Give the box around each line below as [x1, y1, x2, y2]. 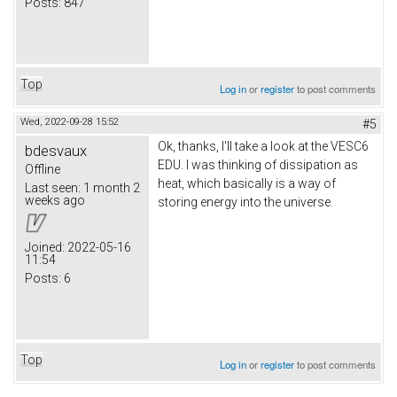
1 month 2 [81, 181, 140, 196]
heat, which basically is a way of [158, 176, 336, 191]
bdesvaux [25, 142, 87, 160]
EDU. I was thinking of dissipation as [158, 158, 358, 173]
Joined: [25, 240, 65, 255]
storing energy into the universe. [158, 195, 336, 210]
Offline [25, 162, 60, 177]
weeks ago [25, 193, 85, 208]
